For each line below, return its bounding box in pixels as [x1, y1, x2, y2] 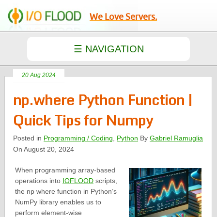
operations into [15, 177, 62, 185]
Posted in [13, 134, 44, 142]
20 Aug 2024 [22, 72, 56, 78]
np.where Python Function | [13, 88, 193, 111]
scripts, [93, 177, 117, 185]
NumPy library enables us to [15, 198, 101, 206]
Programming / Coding [44, 134, 113, 142]
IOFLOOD [62, 177, 93, 185]
